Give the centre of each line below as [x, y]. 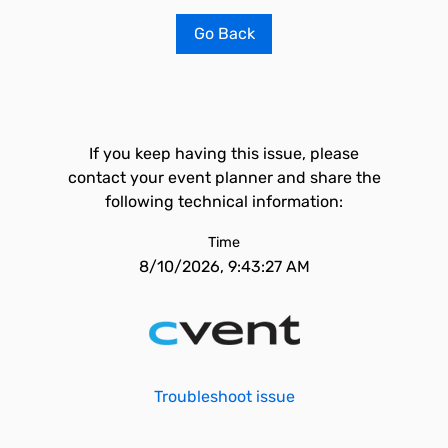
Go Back [224, 33]
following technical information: [224, 201]
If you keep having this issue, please [224, 153]
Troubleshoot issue [224, 396]
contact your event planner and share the [224, 177]
